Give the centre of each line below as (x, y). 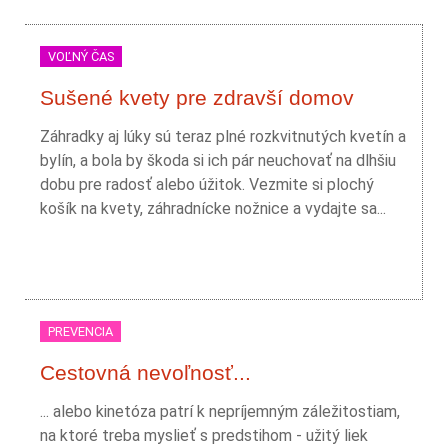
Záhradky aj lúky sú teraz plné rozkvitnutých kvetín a (223, 136)
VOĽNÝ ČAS (81, 56)
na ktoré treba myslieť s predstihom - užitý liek (204, 435)
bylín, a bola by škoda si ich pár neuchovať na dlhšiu (218, 160)
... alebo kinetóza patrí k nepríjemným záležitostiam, (220, 411)
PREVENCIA (80, 331)
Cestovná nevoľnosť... (145, 372)
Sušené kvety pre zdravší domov (197, 97)
